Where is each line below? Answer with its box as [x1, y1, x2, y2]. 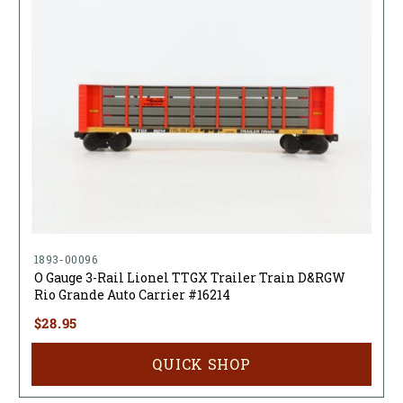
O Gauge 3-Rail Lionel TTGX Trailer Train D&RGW [33, 268, 345, 286]
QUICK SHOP [152, 354, 251, 373]
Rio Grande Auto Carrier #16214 [33, 285, 230, 303]
